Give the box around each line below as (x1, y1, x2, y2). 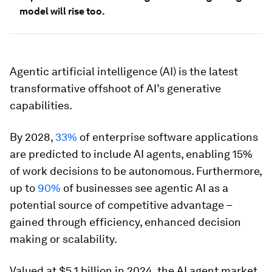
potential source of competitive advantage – (10, 199, 232, 211)
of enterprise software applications (77, 131, 258, 143)
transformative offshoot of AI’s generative (10, 82, 221, 95)
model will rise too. (19, 5, 105, 17)
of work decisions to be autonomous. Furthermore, (10, 165, 262, 177)
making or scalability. (10, 233, 117, 245)
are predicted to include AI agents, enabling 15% (10, 148, 253, 160)
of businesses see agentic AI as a (61, 182, 228, 194)
